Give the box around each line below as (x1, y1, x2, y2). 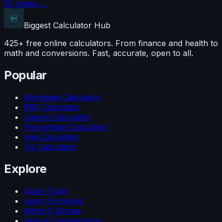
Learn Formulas (24, 195, 83, 206)
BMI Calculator (24, 102, 80, 112)
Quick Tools (24, 185, 68, 196)
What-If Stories (24, 205, 81, 216)
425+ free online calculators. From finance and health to (4, 38, 218, 49)
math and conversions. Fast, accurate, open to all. (4, 48, 193, 58)
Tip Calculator (24, 141, 77, 152)
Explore (4, 161, 47, 176)
